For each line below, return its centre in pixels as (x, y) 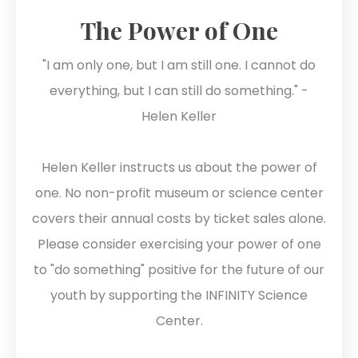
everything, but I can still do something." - (179, 90)
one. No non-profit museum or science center (179, 193)
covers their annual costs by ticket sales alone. (179, 218)
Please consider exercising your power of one (179, 244)
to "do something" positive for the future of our (179, 269)
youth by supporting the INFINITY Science (179, 295)
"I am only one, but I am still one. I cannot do (179, 65)
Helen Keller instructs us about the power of (179, 167)
